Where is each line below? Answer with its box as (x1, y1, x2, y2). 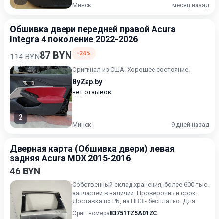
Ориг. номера (72, 210, 109, 217)
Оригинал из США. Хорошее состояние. (72, 66, 190, 73)
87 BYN (40, 49, 72, 61)
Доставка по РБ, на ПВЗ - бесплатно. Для (72, 197, 195, 205)
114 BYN (10, 52, 40, 61)
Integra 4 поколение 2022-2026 (10, 34, 138, 44)
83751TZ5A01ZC (109, 210, 157, 217)
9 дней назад (171, 121, 209, 128)
